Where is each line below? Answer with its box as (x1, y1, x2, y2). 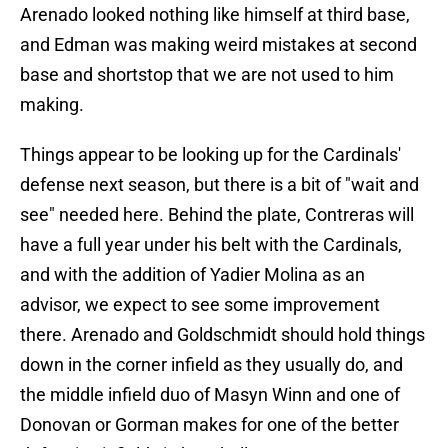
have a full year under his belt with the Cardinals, (20, 234, 402, 256)
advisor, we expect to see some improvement (20, 294, 380, 316)
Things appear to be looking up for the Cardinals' (20, 144, 401, 166)
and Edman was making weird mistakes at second (20, 34, 417, 56)
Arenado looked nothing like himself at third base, (20, 4, 410, 26)
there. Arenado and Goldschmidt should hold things (20, 324, 425, 346)
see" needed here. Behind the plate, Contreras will (20, 204, 414, 226)
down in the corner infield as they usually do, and (20, 354, 403, 376)
